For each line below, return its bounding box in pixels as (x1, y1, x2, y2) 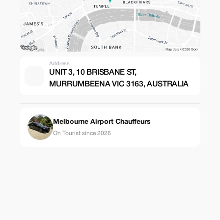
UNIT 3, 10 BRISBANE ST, (49, 69, 137, 76)
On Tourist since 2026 (53, 130, 111, 136)
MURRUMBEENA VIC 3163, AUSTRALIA (49, 81, 189, 88)
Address (49, 61, 70, 66)
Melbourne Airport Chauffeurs (53, 118, 151, 125)
